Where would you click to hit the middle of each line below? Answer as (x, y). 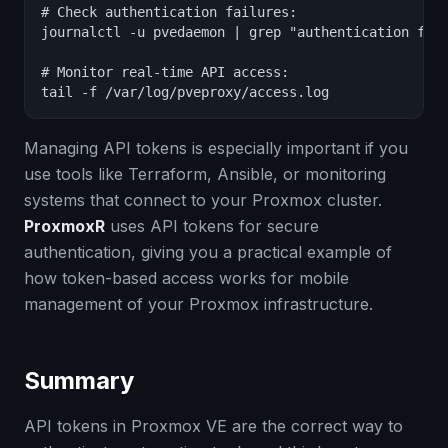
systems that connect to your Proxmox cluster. (203, 200)
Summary (79, 380)
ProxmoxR (64, 226)
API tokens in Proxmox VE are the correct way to (213, 426)
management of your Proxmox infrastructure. (198, 304)
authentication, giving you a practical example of (208, 252)
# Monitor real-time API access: (165, 72)
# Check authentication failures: (169, 12)
